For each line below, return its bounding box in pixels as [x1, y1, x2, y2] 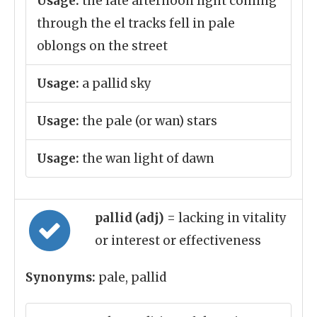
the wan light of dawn [79, 151, 214, 166]
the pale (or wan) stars [79, 113, 217, 129]
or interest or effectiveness [95, 233, 261, 248]
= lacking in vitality [167, 210, 287, 226]
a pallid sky [79, 76, 151, 91]
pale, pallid [96, 270, 166, 285]
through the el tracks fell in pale [37, 16, 235, 31]
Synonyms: [25, 270, 96, 285]
